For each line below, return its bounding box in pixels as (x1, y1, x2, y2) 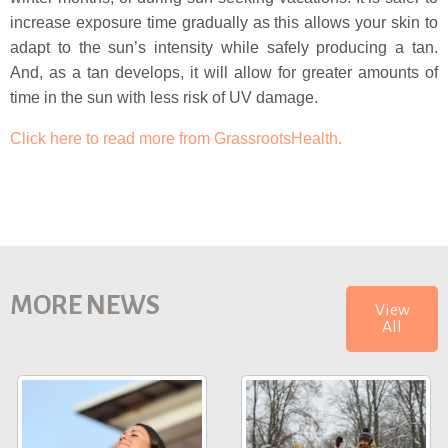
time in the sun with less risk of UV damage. (10, 89, 318, 106)
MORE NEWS (10, 291, 160, 320)
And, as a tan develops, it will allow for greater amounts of (10, 64, 438, 81)
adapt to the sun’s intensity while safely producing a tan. (10, 39, 438, 56)
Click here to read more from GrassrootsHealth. (10, 130, 342, 147)
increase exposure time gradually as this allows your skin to (10, 14, 438, 31)
